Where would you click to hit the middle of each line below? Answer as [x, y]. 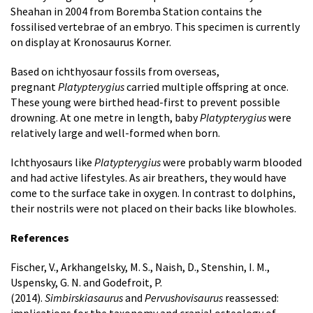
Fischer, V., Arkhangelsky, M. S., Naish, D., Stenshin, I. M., [140, 267]
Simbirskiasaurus [84, 298]
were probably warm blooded [232, 162]
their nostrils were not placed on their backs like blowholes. [153, 209]
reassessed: [252, 298]
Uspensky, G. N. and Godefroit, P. [86, 283]
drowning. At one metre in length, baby [105, 118]
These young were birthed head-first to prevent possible [145, 102]
